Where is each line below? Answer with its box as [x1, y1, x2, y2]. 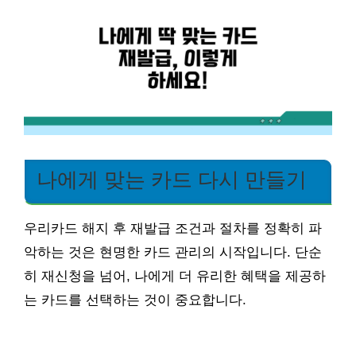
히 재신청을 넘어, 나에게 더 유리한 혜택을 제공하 [24, 268, 326, 284]
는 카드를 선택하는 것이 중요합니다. [24, 292, 246, 308]
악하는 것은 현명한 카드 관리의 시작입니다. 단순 [24, 244, 322, 260]
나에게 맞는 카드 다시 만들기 [37, 168, 307, 191]
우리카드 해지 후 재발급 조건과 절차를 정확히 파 [24, 220, 322, 236]
